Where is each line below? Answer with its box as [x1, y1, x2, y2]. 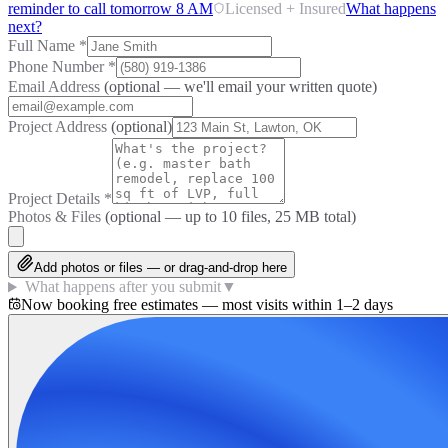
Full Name [8, 37, 79, 55]
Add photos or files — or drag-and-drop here [34, 260, 287, 276]
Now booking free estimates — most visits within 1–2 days [21, 296, 393, 314]
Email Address [8, 78, 104, 96]
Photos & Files [8, 208, 105, 226]
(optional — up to [105, 208, 221, 226]
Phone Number [8, 58, 108, 76]
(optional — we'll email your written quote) [104, 78, 377, 96]
